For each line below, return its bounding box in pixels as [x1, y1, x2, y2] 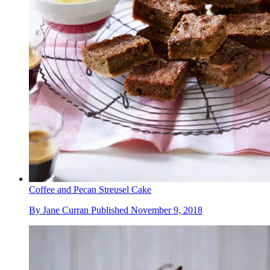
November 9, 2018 [131, 204, 202, 215]
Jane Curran [43, 204, 89, 215]
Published [91, 204, 131, 215]
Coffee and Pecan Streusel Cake [29, 184, 151, 195]
